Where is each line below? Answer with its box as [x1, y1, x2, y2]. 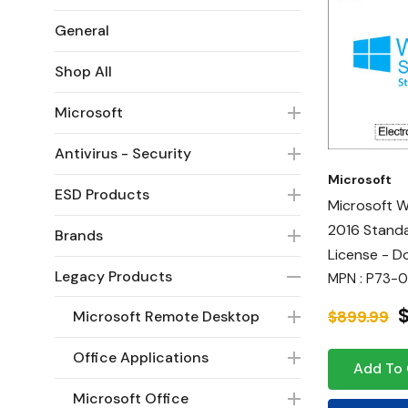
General [55, 21, 109, 40]
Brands [55, 226, 103, 245]
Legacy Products [55, 267, 172, 286]
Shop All [55, 62, 112, 81]
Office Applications [73, 348, 209, 367]
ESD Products [55, 185, 149, 204]
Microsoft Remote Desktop [73, 307, 260, 326]
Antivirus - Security [55, 144, 191, 163]
